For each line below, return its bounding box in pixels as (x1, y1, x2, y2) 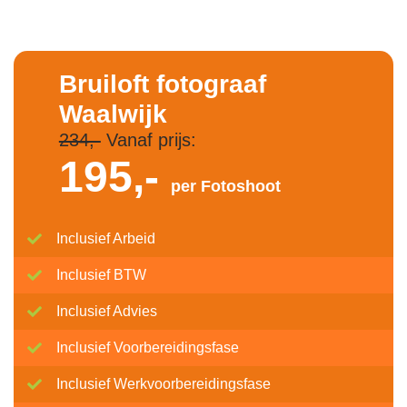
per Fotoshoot (170, 177, 281, 195)
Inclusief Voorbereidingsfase (56, 340, 239, 355)
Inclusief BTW (56, 267, 146, 283)
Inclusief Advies (56, 303, 157, 319)
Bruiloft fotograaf (58, 70, 266, 98)
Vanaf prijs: (100, 130, 196, 150)
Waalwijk (58, 100, 167, 128)
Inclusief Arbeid (56, 231, 155, 246)
